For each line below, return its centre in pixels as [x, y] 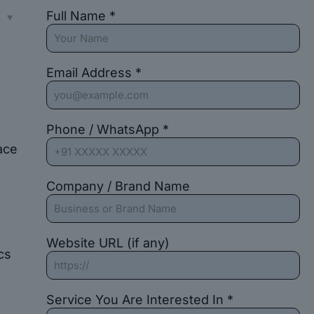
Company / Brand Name [118, 186]
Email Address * [94, 73]
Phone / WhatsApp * [107, 129]
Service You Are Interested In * [139, 300]
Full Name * [81, 16]
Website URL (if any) [108, 243]
